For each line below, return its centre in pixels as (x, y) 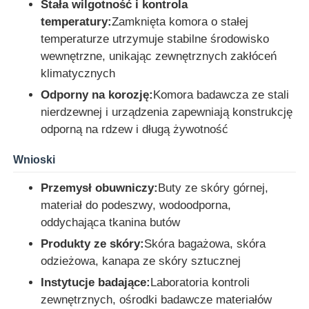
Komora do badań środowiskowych (114, 258)
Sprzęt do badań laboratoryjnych (108, 215)
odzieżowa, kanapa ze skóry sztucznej (141, 261)
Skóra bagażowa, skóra (205, 243)
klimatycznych (78, 73)
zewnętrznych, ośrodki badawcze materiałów (157, 299)
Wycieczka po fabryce (82, 40)
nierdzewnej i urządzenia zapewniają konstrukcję (167, 112)
